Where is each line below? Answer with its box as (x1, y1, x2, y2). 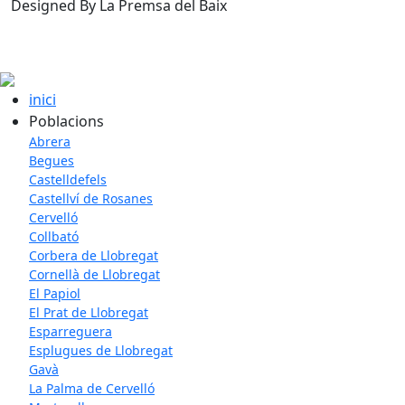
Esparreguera (29, 323, 112, 341)
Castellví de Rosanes (29, 190, 153, 208)
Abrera (29, 133, 71, 151)
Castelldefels (29, 171, 107, 189)
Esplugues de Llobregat (29, 342, 173, 360)
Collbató (29, 228, 79, 246)
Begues (29, 152, 74, 170)
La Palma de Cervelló (29, 380, 155, 398)
